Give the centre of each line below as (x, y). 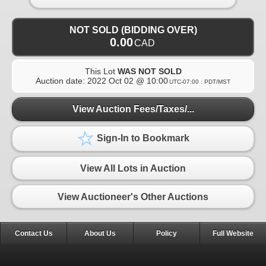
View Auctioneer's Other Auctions (133, 197)
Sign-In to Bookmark (142, 138)
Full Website (233, 234)
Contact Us (34, 234)
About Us (100, 234)
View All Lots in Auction (133, 168)
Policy (167, 234)
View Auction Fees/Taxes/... (133, 109)
